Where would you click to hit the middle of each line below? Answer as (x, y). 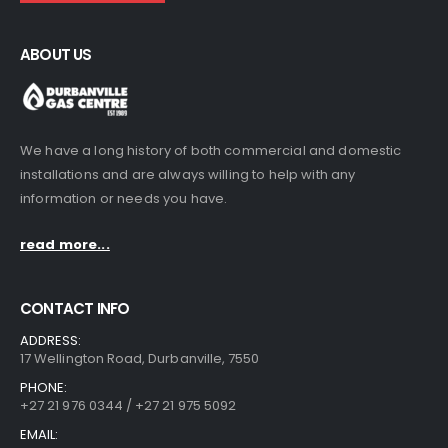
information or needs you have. (124, 198)
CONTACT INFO (75, 308)
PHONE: (44, 387)
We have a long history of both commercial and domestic (211, 150)
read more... (65, 245)
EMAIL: (39, 434)
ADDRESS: (51, 340)
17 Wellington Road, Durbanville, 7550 (140, 358)
